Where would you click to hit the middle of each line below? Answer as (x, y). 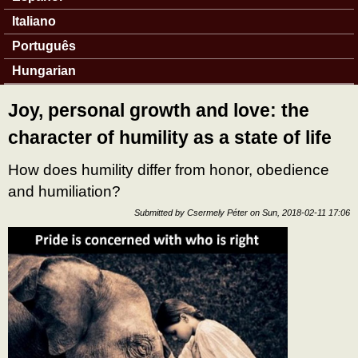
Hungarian (44, 71)
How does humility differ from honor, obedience (169, 170)
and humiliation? (64, 192)
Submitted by (161, 212)
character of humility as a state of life (170, 137)
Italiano (34, 21)
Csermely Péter (217, 212)
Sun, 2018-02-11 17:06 (306, 212)
